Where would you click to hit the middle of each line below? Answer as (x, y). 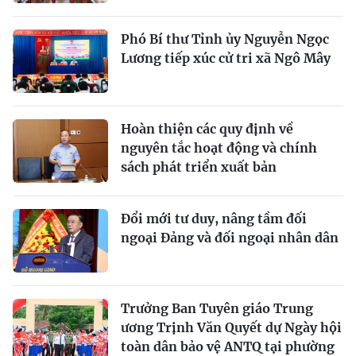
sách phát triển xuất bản (199, 166)
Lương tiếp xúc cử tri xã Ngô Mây (226, 58)
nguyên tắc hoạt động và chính (219, 147)
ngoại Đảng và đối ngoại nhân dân (230, 237)
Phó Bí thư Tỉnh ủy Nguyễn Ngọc (225, 39)
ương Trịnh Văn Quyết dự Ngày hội (231, 327)
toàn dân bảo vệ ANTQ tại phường (228, 346)
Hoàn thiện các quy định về (207, 128)
